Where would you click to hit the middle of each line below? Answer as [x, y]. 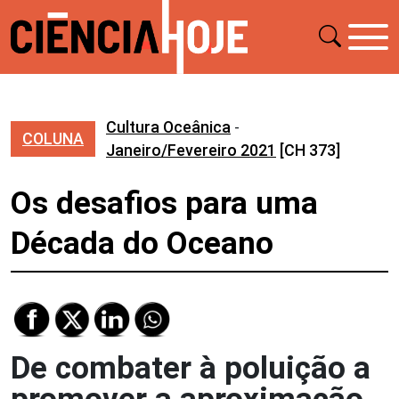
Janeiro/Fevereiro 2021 [191, 150]
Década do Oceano [142, 243]
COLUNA [53, 138]
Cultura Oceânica [168, 126]
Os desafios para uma [164, 203]
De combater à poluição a [191, 368]
